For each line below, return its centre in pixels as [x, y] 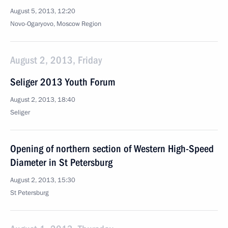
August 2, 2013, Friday [56, 60]
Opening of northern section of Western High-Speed [112, 149]
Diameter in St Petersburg [61, 162]
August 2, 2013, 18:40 [43, 100]
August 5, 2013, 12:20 [43, 11]
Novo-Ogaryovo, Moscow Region [56, 24]
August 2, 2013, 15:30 [43, 180]
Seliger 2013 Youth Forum [63, 82]
